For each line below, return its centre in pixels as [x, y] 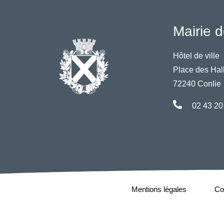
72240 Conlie [197, 83]
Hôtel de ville [196, 55]
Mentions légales [159, 189]
